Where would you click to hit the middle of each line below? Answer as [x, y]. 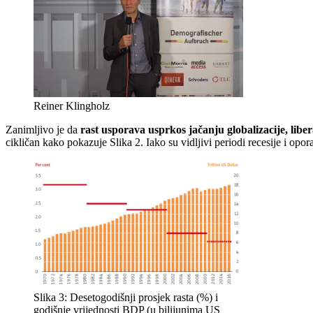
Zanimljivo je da [43, 130]
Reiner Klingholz [72, 106]
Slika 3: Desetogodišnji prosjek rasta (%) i [126, 298]
